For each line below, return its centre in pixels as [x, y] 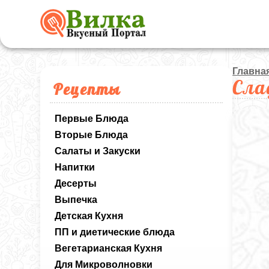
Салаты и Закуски [98, 151]
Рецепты [87, 89]
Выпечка [76, 200]
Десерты [76, 183]
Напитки [75, 167]
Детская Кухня [89, 216]
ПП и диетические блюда [115, 232]
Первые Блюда [92, 119]
